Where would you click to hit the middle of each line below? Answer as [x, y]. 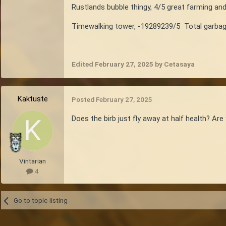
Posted [84, 99]
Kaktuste [33, 99]
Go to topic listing [40, 200]
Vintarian [33, 161]
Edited [83, 64]
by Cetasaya [174, 64]
